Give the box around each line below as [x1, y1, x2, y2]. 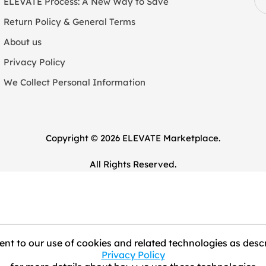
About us [3, 36, 42, 47]
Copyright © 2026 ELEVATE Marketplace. [46, 132, 220, 144]
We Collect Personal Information [3, 77, 145, 88]
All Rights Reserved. [90, 159, 176, 170]
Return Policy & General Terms [3, 16, 135, 27]
